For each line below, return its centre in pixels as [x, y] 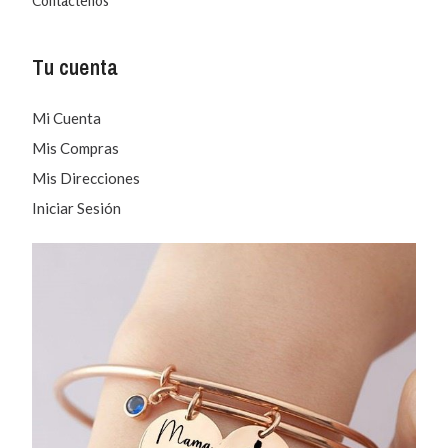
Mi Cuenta [67, 117]
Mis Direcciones [86, 177]
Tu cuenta [75, 66]
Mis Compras [76, 147]
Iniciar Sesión [77, 207]
